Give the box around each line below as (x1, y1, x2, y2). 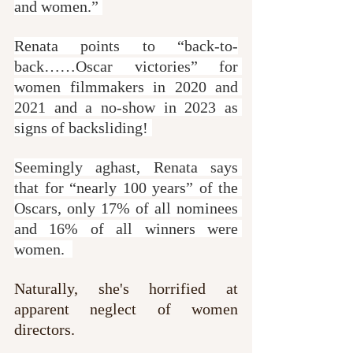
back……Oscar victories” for (14, 57, 238, 75)
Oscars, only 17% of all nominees (14, 199, 238, 217)
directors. (14, 320, 75, 338)
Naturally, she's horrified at (14, 279, 238, 297)
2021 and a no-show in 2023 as (14, 98, 238, 116)
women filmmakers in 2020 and (14, 77, 238, 95)
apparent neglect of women (14, 299, 238, 318)
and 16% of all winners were (14, 219, 238, 237)
